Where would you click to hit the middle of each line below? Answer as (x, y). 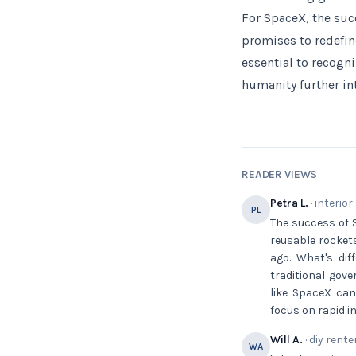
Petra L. (289, 203)
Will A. (286, 340)
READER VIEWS (280, 174)
